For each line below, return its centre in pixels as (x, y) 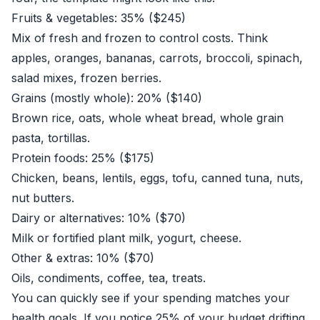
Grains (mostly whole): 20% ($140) (107, 98)
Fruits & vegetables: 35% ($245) (99, 18)
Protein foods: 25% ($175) (83, 158)
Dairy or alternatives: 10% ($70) (99, 218)
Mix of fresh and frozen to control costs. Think (140, 38)
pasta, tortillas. (51, 138)
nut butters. (43, 198)
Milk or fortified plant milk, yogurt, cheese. (126, 238)
